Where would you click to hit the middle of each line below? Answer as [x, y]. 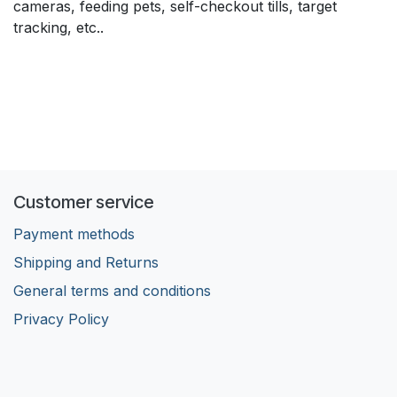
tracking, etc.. [58, 28]
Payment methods [74, 234]
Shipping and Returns [86, 262]
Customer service [84, 202]
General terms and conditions [112, 290]
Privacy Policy [61, 319]
